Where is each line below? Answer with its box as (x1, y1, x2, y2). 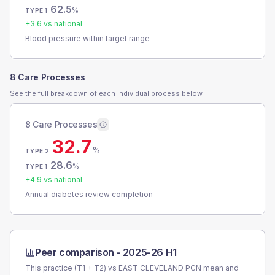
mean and (201, 263, 239, 273)
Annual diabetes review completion (25, 190, 153, 199)
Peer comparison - (35, 246, 123, 258)
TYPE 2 (25, 147, 50, 155)
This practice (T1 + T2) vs (25, 263, 118, 273)
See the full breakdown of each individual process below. (10, 89, 204, 98)
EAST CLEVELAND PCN (118, 263, 201, 273)
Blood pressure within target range (25, 34, 150, 43)
